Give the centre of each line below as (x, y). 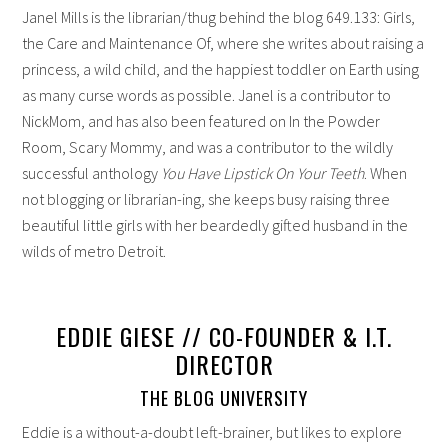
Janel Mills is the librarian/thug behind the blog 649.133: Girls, (219, 16)
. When (386, 172)
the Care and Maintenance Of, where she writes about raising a (223, 42)
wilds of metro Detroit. (94, 250)
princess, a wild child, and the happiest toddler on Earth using (221, 68)
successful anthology (92, 172)
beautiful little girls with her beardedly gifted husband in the (215, 224)
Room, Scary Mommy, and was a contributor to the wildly (208, 146)
